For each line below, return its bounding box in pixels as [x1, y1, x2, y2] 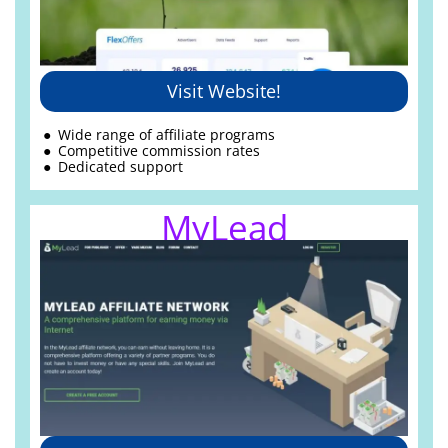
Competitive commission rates [58, 140, 261, 160]
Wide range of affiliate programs [58, 124, 276, 144]
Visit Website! [167, 79, 281, 104]
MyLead [160, 204, 288, 252]
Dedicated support [58, 156, 184, 176]
